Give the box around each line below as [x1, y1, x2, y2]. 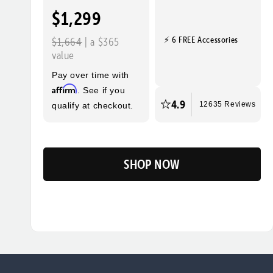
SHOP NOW [124, 156, 180, 172]
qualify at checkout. [52, 100, 133, 110]
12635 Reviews [199, 101, 256, 108]
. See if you [77, 85, 126, 95]
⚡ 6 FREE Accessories [163, 34, 238, 46]
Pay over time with [52, 69, 129, 80]
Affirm [52, 83, 77, 94]
